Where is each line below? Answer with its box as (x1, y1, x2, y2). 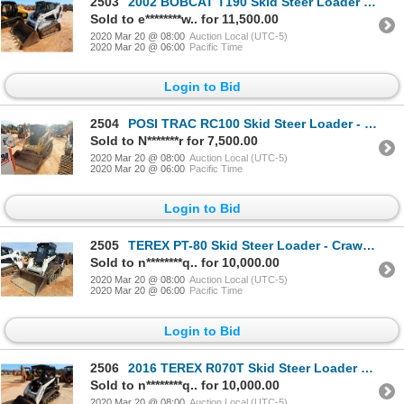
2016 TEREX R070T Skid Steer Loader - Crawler (128, 360, 361, 375)
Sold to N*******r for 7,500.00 (90, 133, 258, 149)
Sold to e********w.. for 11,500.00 (90, 11, 279, 26)
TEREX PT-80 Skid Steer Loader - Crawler (128, 238, 363, 253)
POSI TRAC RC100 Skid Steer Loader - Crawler (128, 116, 364, 132)
